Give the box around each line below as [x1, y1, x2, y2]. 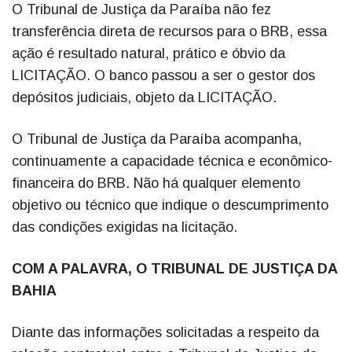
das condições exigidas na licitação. [12, 219, 237, 236]
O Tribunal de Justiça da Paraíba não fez [12, 2, 271, 18]
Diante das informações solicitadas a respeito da [12, 324, 319, 341]
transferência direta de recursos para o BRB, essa [12, 24, 327, 40]
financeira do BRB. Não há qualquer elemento [12, 175, 300, 192]
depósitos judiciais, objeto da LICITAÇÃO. [12, 90, 277, 106]
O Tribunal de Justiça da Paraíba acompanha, [12, 131, 302, 148]
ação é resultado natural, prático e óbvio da [12, 46, 285, 62]
